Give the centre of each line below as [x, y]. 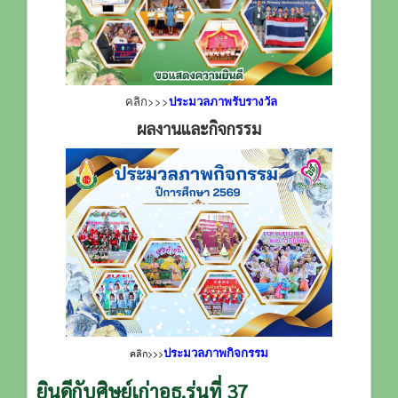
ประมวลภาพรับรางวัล [223, 100]
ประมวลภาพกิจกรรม [216, 352]
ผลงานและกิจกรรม [199, 128]
